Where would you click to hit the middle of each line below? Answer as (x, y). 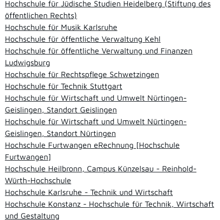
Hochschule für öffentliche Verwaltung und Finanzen (99, 51)
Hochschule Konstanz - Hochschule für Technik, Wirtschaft (110, 204)
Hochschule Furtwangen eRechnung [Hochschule (92, 145)
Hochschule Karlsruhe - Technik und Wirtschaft (89, 192)
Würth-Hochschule (38, 180)
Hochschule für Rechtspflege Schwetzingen (82, 74)
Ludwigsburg (27, 63)
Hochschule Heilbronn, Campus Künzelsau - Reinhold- (101, 169)
